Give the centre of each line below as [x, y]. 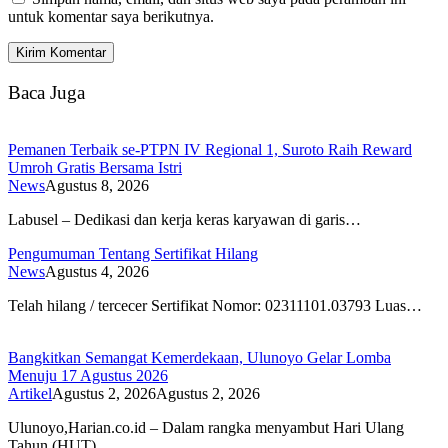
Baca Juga [46, 92]
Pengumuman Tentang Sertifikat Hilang [133, 253]
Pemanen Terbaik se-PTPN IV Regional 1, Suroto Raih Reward [210, 149]
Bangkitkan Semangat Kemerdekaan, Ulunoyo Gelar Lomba [199, 357]
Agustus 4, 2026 [97, 271]
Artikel [30, 393]
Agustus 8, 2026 [97, 185]
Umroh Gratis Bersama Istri [95, 167]
